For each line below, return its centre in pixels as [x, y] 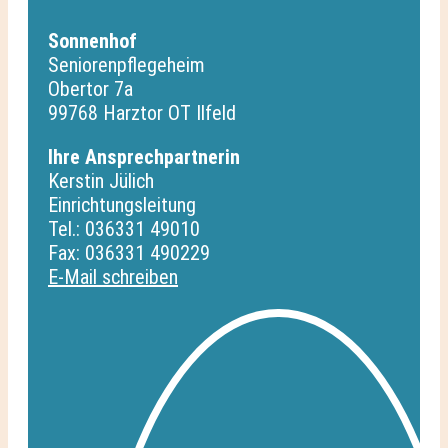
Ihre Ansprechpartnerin [144, 156]
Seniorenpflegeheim [126, 64]
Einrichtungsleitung [122, 204]
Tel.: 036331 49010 [124, 228]
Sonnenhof [92, 40]
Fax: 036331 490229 [129, 252]
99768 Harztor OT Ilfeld [142, 112]
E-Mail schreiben [113, 276]
